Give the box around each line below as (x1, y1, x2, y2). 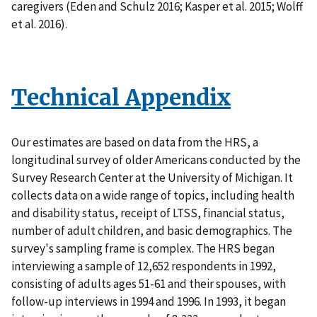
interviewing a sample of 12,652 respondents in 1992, (11, 258, 276, 274)
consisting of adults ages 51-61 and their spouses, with (11, 275, 286, 292)
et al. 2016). (11, 16, 67, 33)
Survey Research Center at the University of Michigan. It (11, 169, 293, 185)
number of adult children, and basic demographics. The (11, 222, 292, 238)
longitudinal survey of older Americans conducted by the (11, 151, 301, 168)
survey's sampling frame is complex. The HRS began (11, 240, 275, 256)
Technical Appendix (11, 83, 231, 113)
